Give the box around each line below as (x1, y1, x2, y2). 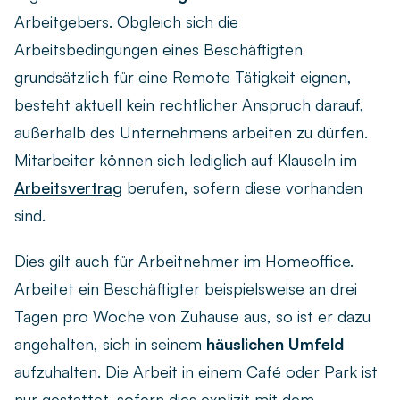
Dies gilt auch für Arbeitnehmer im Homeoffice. (14, 251, 354, 271)
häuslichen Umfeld (206, 334, 344, 354)
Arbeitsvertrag (14, 178, 122, 198)
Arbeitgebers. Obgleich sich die (14, 12, 238, 32)
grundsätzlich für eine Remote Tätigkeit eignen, (14, 67, 352, 87)
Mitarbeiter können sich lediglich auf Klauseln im (14, 150, 357, 171)
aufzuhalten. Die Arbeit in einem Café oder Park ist (14, 362, 378, 382)
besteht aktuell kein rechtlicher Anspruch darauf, (14, 95, 364, 115)
